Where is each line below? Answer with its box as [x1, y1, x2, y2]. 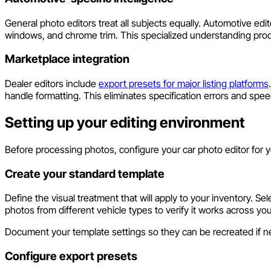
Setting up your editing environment [5, 114, 245, 132]
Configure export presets [5, 249, 137, 264]
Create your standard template [5, 166, 165, 181]
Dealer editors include [5, 77, 99, 90]
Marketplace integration [5, 52, 129, 67]
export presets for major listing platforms [99, 77, 269, 90]
